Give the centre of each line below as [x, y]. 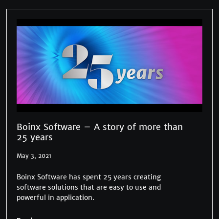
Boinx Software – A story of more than [100, 127]
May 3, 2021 [34, 155]
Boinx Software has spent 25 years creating [89, 177]
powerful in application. [56, 197]
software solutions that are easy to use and [89, 187]
